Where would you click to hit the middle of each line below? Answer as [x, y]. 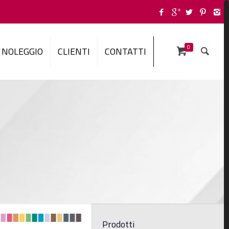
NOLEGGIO [22, 51]
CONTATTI [126, 51]
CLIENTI [74, 51]
